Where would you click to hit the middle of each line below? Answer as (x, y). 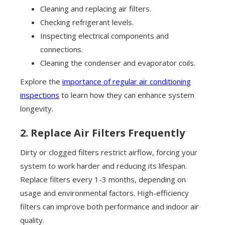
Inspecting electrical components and (104, 36)
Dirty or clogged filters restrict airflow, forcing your (109, 152)
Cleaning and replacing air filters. (96, 9)
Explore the (41, 82)
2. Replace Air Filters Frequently (102, 133)
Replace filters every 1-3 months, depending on (103, 180)
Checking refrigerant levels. (87, 22)
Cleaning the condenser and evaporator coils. (118, 63)
